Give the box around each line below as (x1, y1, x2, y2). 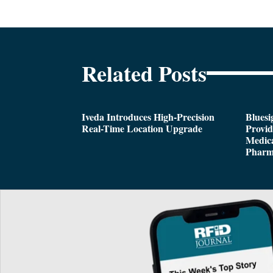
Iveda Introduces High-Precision (82, 109, 215, 124)
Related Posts (82, 57, 207, 89)
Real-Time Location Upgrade (82, 121, 203, 135)
